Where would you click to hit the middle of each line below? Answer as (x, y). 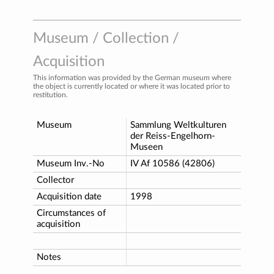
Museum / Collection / (106, 38)
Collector (55, 180)
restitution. (50, 94)
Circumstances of (71, 213)
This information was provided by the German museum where (132, 77)
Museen (146, 147)
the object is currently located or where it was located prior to (131, 86)
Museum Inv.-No (71, 163)
